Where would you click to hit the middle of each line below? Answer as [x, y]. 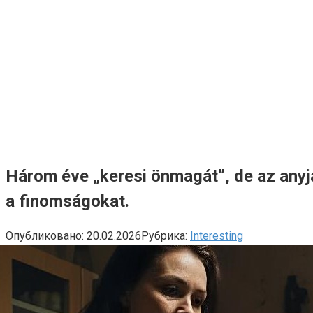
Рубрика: [164, 235]
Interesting [217, 235]
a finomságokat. [67, 201]
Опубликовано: [45, 235]
